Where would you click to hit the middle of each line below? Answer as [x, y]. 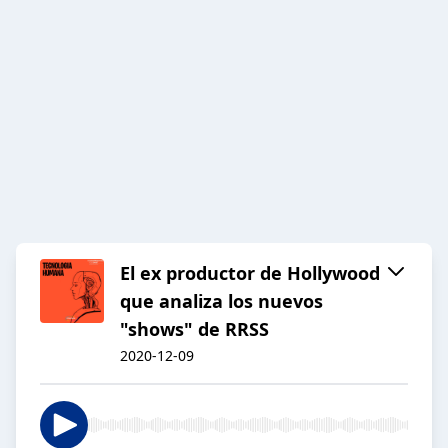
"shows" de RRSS [194, 329]
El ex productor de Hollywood [250, 273]
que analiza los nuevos [221, 301]
